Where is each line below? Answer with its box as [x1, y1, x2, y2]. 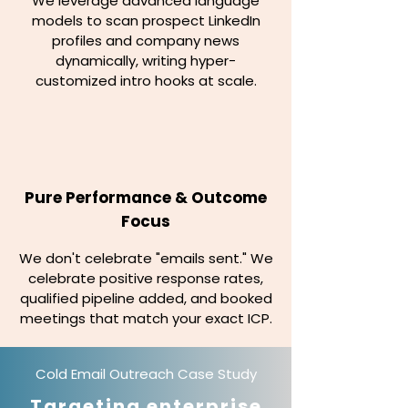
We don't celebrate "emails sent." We [18, 249, 273, 268]
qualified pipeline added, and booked [19, 289, 272, 308]
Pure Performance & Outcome [25, 187, 267, 209]
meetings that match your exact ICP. [19, 309, 272, 328]
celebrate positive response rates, [28, 269, 263, 288]
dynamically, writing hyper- [56, 51, 236, 70]
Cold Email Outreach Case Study [35, 364, 257, 383]
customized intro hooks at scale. [35, 71, 257, 90]
